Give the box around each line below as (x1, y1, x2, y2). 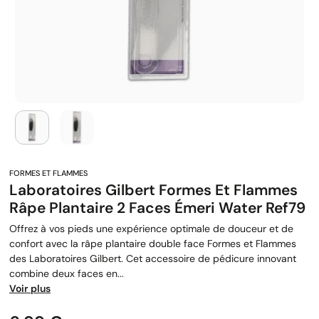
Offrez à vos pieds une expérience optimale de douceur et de (9, 222, 293, 236)
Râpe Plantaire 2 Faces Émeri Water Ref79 (9, 198, 305, 219)
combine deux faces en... (9, 267, 124, 281)
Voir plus (9, 282, 51, 296)
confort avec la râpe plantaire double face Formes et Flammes (9, 237, 296, 251)
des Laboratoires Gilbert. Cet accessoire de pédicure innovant (9, 252, 296, 266)
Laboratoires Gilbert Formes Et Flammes (9, 180, 298, 201)
